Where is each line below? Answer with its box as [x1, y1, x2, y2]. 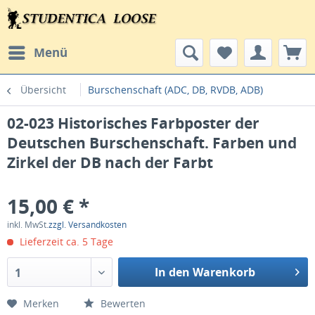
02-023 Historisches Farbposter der [7, 113, 259, 133]
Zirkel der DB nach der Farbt [7, 153, 213, 172]
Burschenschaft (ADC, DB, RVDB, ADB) [88, 83, 263, 96]
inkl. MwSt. [7, 219, 49, 231]
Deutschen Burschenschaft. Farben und [7, 133, 297, 153]
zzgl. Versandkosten [49, 219, 127, 231]
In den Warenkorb [154, 264, 255, 280]
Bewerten [98, 297, 146, 310]
